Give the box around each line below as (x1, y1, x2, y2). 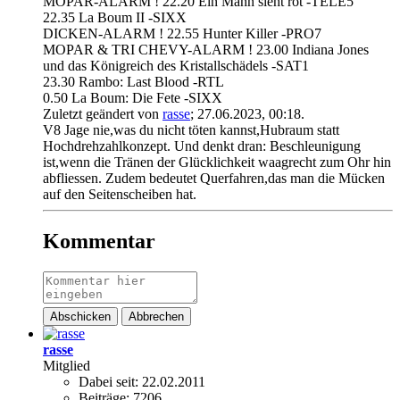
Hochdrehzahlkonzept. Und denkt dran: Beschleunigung (43, 138, 361, 154)
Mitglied (43, 358, 90, 374)
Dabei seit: (79, 374, 138, 390)
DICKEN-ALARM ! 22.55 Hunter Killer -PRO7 (43, 26, 321, 42)
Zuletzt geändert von (43, 106, 162, 122)
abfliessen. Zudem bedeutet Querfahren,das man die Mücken (43, 171, 385, 187)
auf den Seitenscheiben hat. (43, 187, 196, 203)
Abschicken (50, 310, 111, 324)
